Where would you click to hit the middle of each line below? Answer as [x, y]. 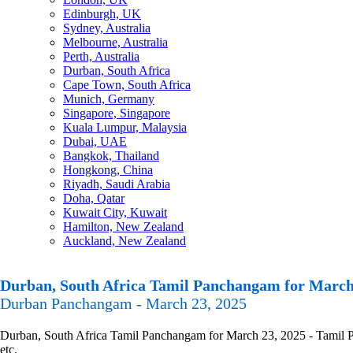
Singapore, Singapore [117, 113]
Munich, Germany [109, 99]
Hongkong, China [108, 170]
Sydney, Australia [107, 28]
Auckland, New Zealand [124, 241]
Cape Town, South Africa [127, 85]
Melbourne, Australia [115, 42]
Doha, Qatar [94, 198]
